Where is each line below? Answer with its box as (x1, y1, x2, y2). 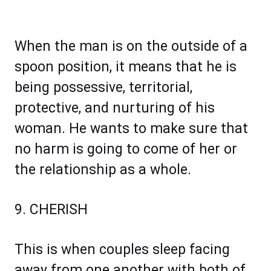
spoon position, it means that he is (15, 59, 237, 76)
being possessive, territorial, (15, 79, 192, 96)
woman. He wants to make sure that (15, 120, 248, 137)
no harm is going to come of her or (15, 141, 237, 158)
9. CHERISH (15, 201, 88, 218)
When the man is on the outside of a (15, 38, 247, 55)
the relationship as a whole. (15, 162, 191, 178)
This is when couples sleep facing (15, 241, 230, 258)
